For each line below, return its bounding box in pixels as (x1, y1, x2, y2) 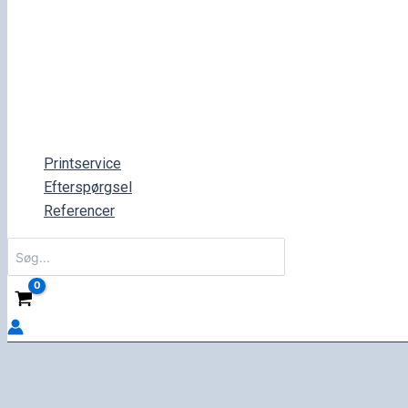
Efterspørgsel (44, 178, 132, 197)
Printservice (44, 155, 121, 173)
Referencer (44, 202, 115, 220)
